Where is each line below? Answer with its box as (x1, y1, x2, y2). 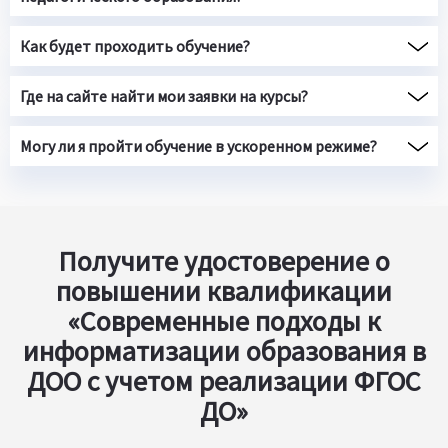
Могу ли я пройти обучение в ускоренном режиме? (20, 135, 377, 156)
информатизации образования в (22, 332, 426, 369)
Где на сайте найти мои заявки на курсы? (20, 85, 308, 106)
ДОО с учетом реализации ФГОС (27, 362, 421, 399)
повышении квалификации (56, 272, 392, 309)
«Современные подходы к (67, 302, 381, 339)
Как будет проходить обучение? (20, 35, 250, 56)
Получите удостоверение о (58, 242, 390, 279)
